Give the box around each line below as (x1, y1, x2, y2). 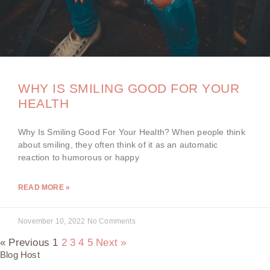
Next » (96, 236, 127, 248)
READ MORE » (18, 183, 71, 192)
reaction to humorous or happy (18, 152, 139, 162)
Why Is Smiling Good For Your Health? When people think (18, 127, 245, 137)
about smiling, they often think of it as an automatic (18, 139, 218, 149)
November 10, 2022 (18, 216, 87, 225)
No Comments (87, 216, 136, 225)
